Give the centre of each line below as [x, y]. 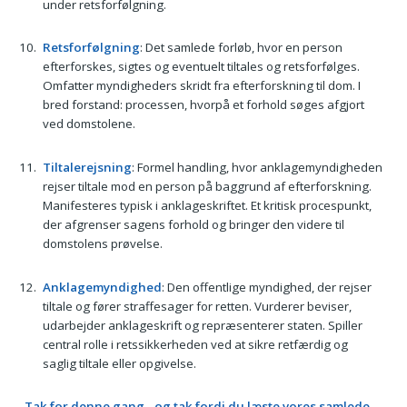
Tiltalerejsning [87, 167]
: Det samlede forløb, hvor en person [241, 48]
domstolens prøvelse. [102, 243]
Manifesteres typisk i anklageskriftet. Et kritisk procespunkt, [207, 205]
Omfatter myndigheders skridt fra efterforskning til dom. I [201, 86]
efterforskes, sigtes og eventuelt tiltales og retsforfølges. [201, 67]
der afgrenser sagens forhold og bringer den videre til [193, 224]
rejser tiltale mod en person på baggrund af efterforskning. [207, 186]
